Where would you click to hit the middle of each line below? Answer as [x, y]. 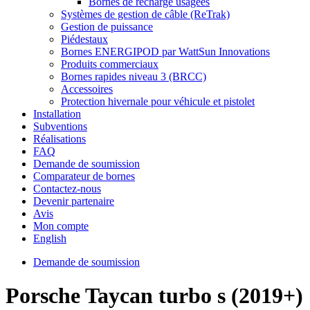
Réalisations [60, 139]
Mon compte [61, 226]
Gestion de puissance [107, 27]
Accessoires [87, 89]
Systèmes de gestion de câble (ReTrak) [145, 14]
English [50, 238]
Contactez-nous [67, 189]
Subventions [60, 126]
